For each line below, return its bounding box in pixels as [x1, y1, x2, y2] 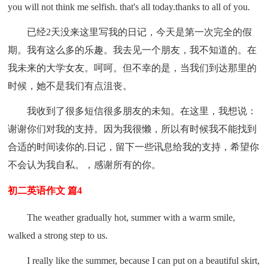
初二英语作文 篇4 [8, 185, 83, 196]
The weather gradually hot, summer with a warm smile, [27, 212, 236, 223]
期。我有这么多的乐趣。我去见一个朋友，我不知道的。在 [8, 44, 257, 55]
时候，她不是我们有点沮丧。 [8, 80, 133, 91]
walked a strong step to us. [8, 230, 108, 240]
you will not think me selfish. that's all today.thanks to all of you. [8, 1, 251, 12]
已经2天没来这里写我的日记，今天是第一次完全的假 [27, 26, 252, 37]
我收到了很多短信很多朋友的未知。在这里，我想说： [27, 105, 257, 116]
